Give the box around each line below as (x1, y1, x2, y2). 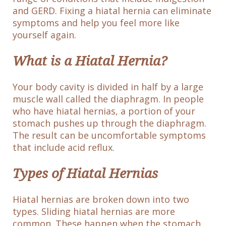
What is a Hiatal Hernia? (13, 53, 167, 69)
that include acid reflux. (13, 141, 115, 154)
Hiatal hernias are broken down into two (13, 193, 189, 206)
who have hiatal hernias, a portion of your (13, 105, 195, 118)
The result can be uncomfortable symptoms (13, 129, 206, 142)
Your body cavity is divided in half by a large (13, 81, 203, 93)
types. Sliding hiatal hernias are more (13, 205, 175, 218)
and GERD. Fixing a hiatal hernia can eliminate (13, 5, 211, 17)
